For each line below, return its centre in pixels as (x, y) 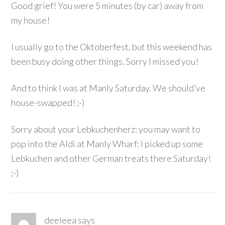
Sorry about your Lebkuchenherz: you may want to (106, 129)
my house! (31, 20)
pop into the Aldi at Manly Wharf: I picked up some (107, 144)
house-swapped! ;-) (48, 102)
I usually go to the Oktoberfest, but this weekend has (112, 47)
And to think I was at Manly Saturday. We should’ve (108, 88)
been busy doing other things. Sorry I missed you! (105, 61)
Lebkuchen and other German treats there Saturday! (111, 158)
